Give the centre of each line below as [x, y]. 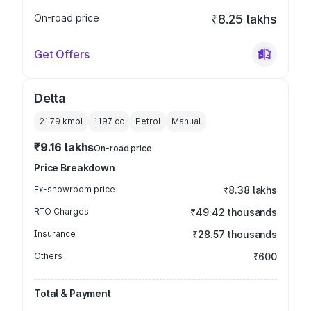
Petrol [148, 121]
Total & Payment [73, 293]
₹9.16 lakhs [64, 147]
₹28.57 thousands [235, 234]
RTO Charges [61, 211]
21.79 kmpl [61, 121]
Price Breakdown [75, 168]
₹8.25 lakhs [244, 19]
